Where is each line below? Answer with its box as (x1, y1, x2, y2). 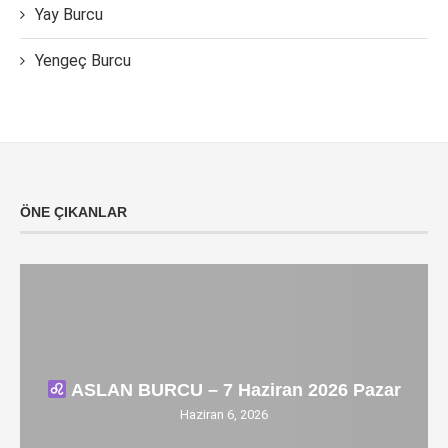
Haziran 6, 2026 (180, 407, 268, 422)
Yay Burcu (35, 5, 103, 24)
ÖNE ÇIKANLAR (20, 204, 127, 220)
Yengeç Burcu (35, 51, 131, 70)
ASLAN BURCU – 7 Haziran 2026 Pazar (67, 380, 402, 400)
